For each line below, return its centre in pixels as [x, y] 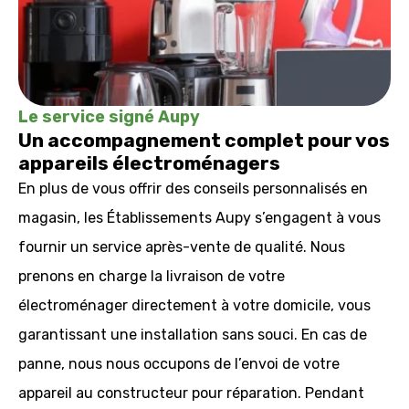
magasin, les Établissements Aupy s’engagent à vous [199, 218]
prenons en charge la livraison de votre [152, 276]
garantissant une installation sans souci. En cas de [193, 335]
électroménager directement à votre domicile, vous [194, 305]
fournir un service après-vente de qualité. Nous [182, 247]
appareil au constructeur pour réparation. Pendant [191, 393]
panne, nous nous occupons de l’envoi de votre [179, 364]
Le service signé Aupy [109, 117]
